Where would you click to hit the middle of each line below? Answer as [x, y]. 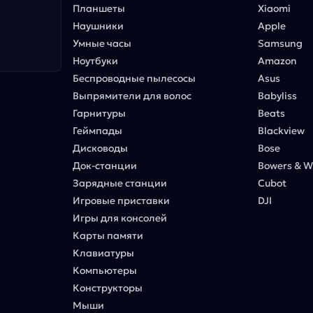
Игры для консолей [120, 218]
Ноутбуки [96, 60]
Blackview [281, 130]
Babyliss [277, 95]
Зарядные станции [120, 183]
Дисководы [101, 148]
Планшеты [99, 8]
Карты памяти [108, 235]
